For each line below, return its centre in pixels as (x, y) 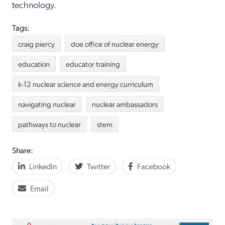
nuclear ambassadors (125, 104)
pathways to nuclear (49, 124)
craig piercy (36, 43)
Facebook (154, 166)
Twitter (98, 166)
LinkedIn (43, 166)
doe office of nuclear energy (115, 43)
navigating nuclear (47, 104)
